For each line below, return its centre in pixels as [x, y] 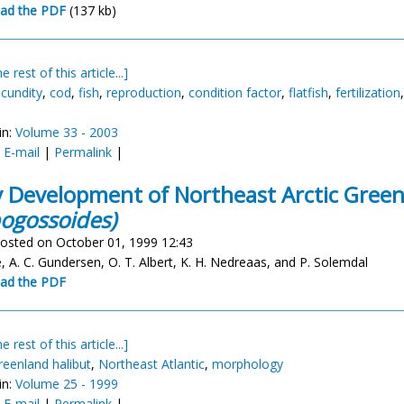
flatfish [308, 92]
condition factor [235, 92]
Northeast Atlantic [151, 364]
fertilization [368, 92]
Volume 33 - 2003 [67, 132]
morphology [248, 364]
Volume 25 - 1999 [67, 384]
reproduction [144, 92]
